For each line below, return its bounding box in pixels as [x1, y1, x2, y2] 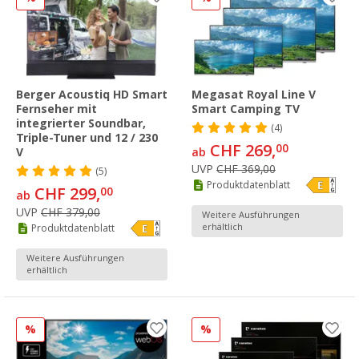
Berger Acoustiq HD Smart [16, 88, 167, 102]
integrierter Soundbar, [16, 117, 146, 131]
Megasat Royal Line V [192, 88, 316, 102]
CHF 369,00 [216, 163, 276, 176]
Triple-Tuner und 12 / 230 [16, 131, 158, 145]
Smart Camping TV [192, 103, 300, 116]
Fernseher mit [16, 103, 97, 116]
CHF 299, [30, 184, 100, 204]
